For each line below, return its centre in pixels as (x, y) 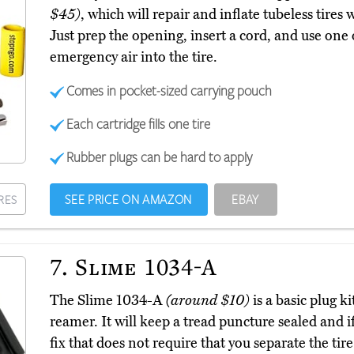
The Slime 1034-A (107, 301)
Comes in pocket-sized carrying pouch (169, 90)
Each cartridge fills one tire (139, 124)
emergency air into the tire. (133, 57)
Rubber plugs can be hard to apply (160, 157)
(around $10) (207, 301)
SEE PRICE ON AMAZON (128, 200)
